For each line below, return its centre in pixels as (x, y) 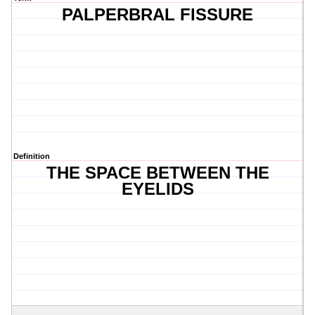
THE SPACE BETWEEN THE (157, 173)
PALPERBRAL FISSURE (158, 15)
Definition (32, 156)
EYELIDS (157, 189)
